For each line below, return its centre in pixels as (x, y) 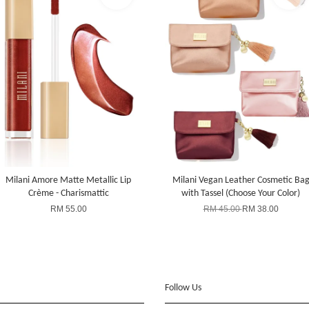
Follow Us (183, 288)
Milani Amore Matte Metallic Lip (68, 180)
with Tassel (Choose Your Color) (241, 193)
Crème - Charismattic (68, 193)
